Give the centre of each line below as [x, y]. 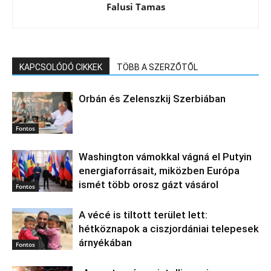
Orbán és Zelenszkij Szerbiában [152, 98]
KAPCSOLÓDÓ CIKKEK [61, 67]
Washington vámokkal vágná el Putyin [165, 156]
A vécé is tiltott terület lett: [143, 214]
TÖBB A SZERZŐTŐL [157, 67]
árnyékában [105, 242]
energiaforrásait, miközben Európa [159, 170]
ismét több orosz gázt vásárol [149, 184]
